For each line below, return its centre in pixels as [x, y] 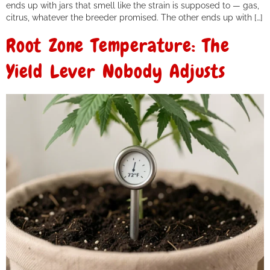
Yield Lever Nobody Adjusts [116, 71]
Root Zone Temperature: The [118, 45]
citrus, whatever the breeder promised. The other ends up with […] [134, 17]
